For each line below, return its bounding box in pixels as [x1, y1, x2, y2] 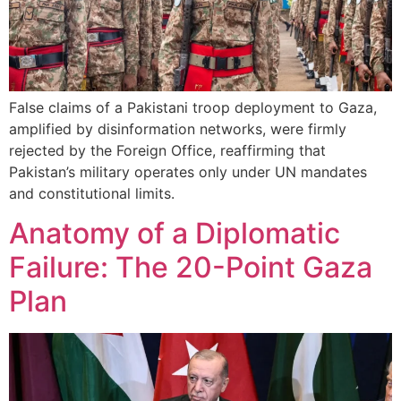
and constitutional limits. [9, 183, 175, 202]
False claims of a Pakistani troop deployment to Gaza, [9, 98, 377, 116]
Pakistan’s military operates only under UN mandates [9, 162, 367, 181]
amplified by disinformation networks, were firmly [9, 119, 346, 138]
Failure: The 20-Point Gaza [9, 249, 372, 285]
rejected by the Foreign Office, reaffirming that [9, 141, 326, 159]
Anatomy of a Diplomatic [9, 215, 340, 251]
